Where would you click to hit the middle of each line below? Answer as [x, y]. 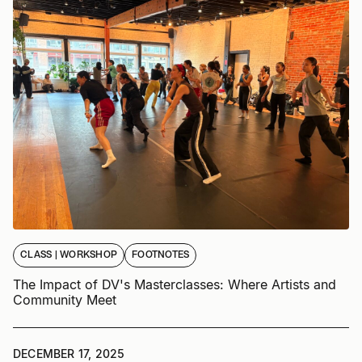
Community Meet [65, 299]
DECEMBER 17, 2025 [69, 353]
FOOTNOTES [161, 255]
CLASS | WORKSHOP [69, 255]
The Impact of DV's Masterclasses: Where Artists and [175, 284]
